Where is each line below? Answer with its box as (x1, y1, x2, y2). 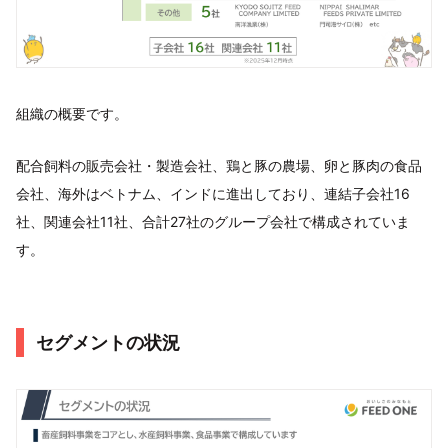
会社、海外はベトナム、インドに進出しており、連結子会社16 (16, 184, 410, 202)
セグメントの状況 (36, 331, 180, 353)
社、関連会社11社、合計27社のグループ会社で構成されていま (16, 212, 410, 230)
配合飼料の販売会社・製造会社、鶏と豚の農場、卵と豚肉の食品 (16, 156, 422, 174)
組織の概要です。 (16, 104, 128, 122)
